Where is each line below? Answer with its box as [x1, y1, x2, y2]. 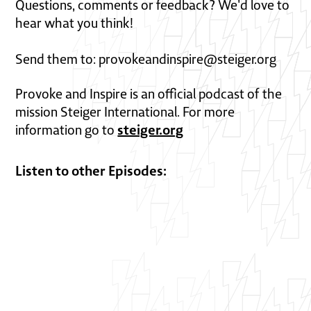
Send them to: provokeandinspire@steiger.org [15, 51, 277, 67]
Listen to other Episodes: [15, 162, 167, 179]
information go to [15, 121, 118, 138]
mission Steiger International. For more [15, 103, 235, 120]
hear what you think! [15, 15, 134, 31]
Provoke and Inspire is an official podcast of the [15, 85, 283, 102]
